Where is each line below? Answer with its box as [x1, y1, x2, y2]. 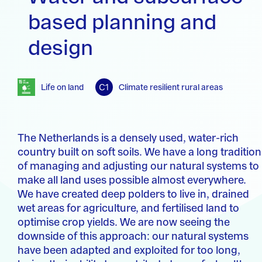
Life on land [41, 81, 84, 92]
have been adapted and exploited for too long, [18, 243, 240, 257]
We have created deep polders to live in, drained [18, 187, 249, 201]
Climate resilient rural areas [119, 81, 223, 92]
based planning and [28, 9, 216, 36]
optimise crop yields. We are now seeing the [18, 215, 230, 229]
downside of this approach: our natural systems [18, 229, 249, 243]
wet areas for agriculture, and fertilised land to [18, 201, 239, 215]
